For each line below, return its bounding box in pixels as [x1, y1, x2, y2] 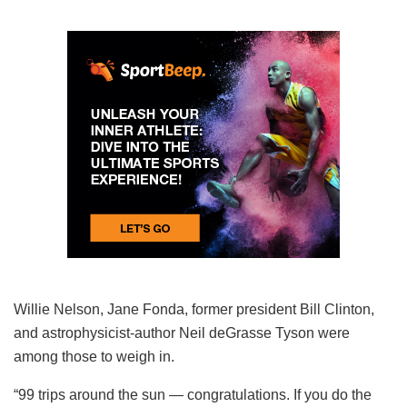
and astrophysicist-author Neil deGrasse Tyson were [14, 324, 350, 341]
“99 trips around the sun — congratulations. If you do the [14, 386, 372, 402]
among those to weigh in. [14, 348, 174, 364]
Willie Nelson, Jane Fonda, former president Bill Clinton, [14, 301, 374, 317]
